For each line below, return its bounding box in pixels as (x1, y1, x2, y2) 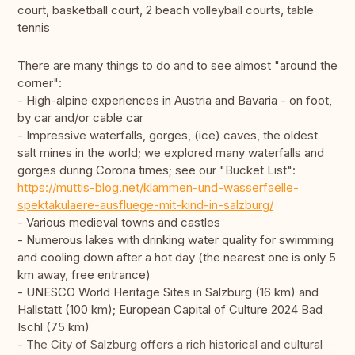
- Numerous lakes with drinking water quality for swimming (17, 232, 334, 248)
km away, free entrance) (17, 267, 151, 283)
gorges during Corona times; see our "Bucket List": (17, 162, 296, 178)
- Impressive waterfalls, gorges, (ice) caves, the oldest (17, 128, 318, 143)
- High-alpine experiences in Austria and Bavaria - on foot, (17, 93, 332, 109)
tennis (17, 20, 50, 36)
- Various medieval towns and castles (17, 215, 220, 231)
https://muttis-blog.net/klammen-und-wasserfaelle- (17, 180, 299, 196)
